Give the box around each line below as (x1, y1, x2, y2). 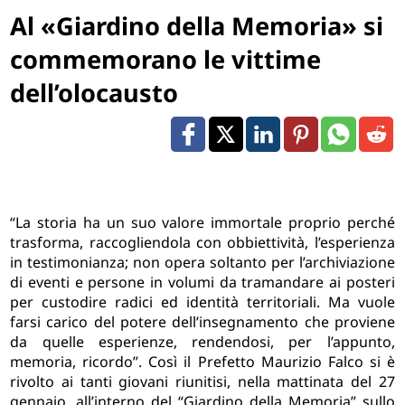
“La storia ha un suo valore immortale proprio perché (10, 212, 395, 233)
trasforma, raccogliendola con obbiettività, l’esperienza (10, 232, 395, 253)
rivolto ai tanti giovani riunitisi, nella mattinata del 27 (10, 372, 395, 392)
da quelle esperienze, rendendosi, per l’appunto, (10, 332, 395, 353)
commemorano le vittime (10, 42, 322, 76)
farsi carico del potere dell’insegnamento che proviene (10, 312, 395, 333)
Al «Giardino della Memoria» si (10, 8, 384, 42)
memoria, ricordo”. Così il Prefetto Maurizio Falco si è (10, 352, 395, 372)
